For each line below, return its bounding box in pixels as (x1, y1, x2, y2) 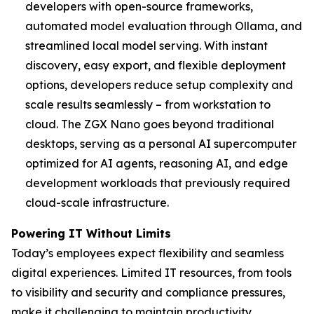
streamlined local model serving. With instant (25, 39, 268, 53)
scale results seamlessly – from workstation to (25, 97, 271, 111)
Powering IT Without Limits (11, 226, 171, 240)
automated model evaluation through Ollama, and (25, 19, 302, 33)
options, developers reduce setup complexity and (25, 78, 293, 92)
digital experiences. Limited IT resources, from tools (11, 266, 292, 280)
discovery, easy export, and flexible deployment (25, 58, 286, 72)
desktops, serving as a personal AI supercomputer (25, 137, 296, 151)
